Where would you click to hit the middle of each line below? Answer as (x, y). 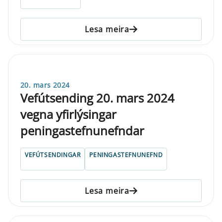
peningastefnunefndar (82, 130)
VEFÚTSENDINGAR (53, 155)
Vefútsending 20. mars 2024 (97, 98)
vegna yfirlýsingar (68, 114)
